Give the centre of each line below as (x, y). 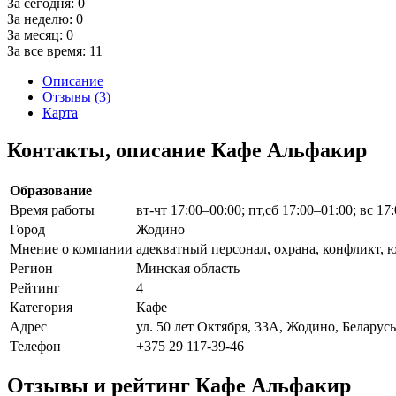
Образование (51, 190)
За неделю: (42, 19)
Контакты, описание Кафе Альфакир (187, 150)
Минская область (188, 268)
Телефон (35, 346)
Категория (41, 307)
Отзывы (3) (76, 96)
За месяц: (37, 34)
